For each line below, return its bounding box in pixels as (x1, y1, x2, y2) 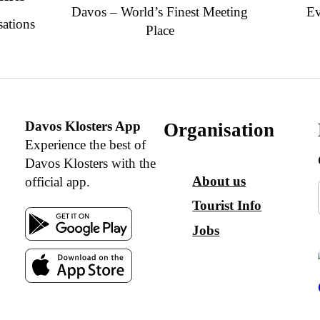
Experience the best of (24, 137, 146, 153)
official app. (24, 174, 90, 190)
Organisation (164, 119, 275, 141)
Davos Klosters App (24, 119, 141, 134)
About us (192, 173, 246, 189)
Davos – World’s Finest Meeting (71, 4, 249, 19)
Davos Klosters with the (24, 156, 156, 171)
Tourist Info (192, 198, 262, 214)
